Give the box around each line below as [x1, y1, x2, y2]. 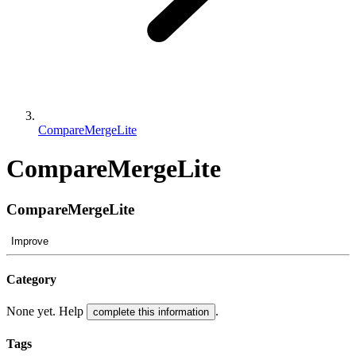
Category [6, 272, 56, 286]
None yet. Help [6, 304, 87, 319]
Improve [11, 234, 48, 247]
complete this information [93, 306, 209, 319]
